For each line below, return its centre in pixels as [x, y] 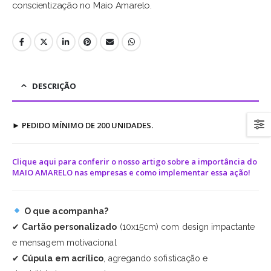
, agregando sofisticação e [156, 258]
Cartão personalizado [70, 227]
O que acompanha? [67, 211]
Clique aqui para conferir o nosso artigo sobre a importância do [135, 162]
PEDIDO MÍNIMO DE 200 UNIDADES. [87, 126]
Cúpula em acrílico [63, 258]
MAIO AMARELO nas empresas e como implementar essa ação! [131, 173]
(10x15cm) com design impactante [186, 227]
